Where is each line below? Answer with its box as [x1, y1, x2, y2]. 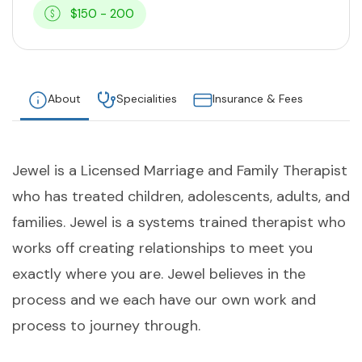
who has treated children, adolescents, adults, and [12, 187, 350, 207]
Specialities [116, 91, 177, 107]
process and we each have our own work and [12, 290, 316, 310]
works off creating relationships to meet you [12, 238, 313, 259]
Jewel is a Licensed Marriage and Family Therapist [12, 161, 347, 181]
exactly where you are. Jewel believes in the [12, 264, 305, 284]
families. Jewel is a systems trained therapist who [12, 213, 346, 233]
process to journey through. [12, 316, 200, 336]
